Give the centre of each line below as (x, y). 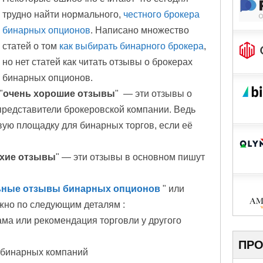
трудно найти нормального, (63, 14)
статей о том (30, 46)
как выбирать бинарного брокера (130, 46)
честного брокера (161, 14)
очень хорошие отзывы (59, 94)
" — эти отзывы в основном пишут (130, 157)
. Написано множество (140, 30)
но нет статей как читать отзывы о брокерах (97, 62)
